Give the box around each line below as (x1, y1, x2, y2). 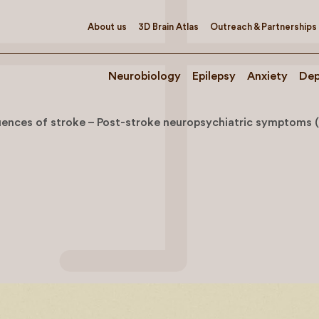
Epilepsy (192, 70, 236, 82)
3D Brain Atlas (138, 21, 199, 31)
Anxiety (247, 70, 288, 82)
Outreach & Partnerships (210, 21, 317, 31)
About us (88, 21, 127, 31)
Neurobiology (108, 70, 181, 82)
